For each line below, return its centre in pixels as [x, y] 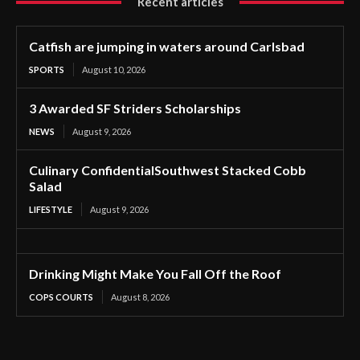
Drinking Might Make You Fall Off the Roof [155, 274]
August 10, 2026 [114, 70]
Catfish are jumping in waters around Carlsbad [167, 46]
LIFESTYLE [51, 209]
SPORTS [47, 70]
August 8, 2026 [140, 297]
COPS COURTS [61, 297]
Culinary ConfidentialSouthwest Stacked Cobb [168, 170]
